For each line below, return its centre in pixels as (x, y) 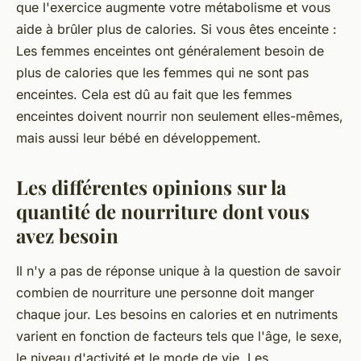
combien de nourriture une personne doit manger (165, 293)
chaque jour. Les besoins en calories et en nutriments (177, 315)
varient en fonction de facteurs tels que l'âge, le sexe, (179, 336)
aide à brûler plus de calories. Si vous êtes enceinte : (176, 29)
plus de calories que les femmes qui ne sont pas (162, 73)
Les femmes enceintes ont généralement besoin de (170, 51)
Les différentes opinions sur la (151, 187)
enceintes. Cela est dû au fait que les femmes (154, 95)
